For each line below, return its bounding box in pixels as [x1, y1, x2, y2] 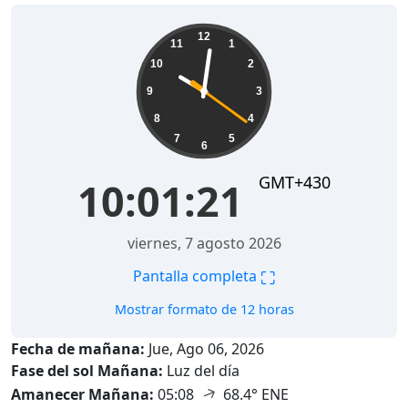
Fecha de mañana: [11, 339, 145, 359]
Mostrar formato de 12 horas [114, 301, 294, 318]
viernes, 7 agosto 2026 [127, 233, 281, 253]
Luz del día [167, 361, 240, 381]
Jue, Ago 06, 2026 [145, 339, 264, 359]
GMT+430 [259, 171, 331, 193]
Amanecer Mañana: [11, 384, 154, 404]
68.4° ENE [219, 384, 289, 404]
